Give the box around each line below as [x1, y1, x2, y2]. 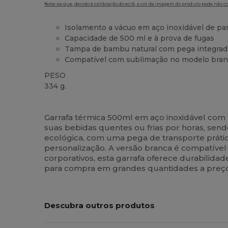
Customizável [83, 99, 122, 106]
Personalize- [61, 202, 110, 211]
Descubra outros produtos [44, 200, 155, 210]
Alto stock [47, 99, 75, 106]
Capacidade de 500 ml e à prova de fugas [65, 34, 215, 43]
